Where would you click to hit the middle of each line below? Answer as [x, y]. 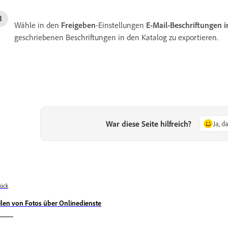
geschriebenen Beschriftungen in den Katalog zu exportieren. [116, 37]
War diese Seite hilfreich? [149, 124]
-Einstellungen [121, 25]
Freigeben [78, 25]
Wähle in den [38, 25]
